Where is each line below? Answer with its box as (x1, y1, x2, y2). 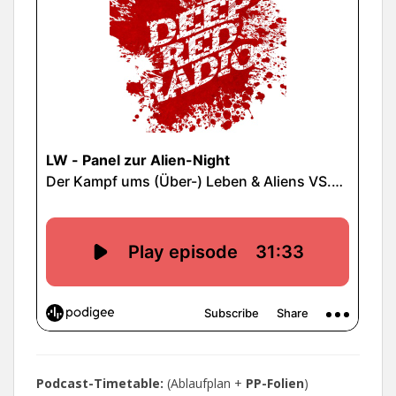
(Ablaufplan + (164, 375, 246, 392)
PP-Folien (246, 375, 304, 392)
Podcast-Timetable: (36, 375, 164, 392)
